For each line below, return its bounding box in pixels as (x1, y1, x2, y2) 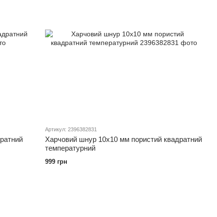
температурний (45, 143, 96, 152)
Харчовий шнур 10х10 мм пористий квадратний (45, 135, 202, 143)
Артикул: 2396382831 (45, 126, 97, 132)
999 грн (45, 157, 68, 165)
